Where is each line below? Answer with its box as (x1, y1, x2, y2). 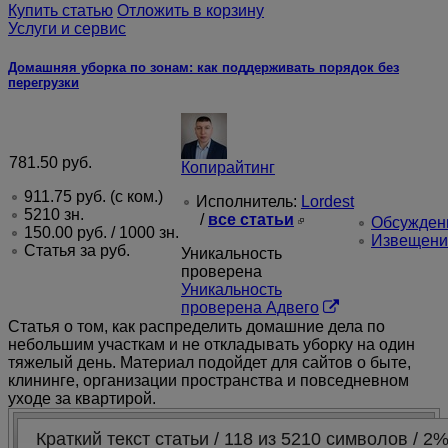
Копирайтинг (181, 158, 275, 176)
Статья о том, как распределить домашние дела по (8, 317, 385, 335)
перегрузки (8, 74, 79, 90)
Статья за (24, 241, 100, 259)
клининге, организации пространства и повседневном (8, 371, 409, 389)
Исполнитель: (196, 192, 301, 210)
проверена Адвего (181, 298, 319, 316)
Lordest (301, 192, 354, 210)
